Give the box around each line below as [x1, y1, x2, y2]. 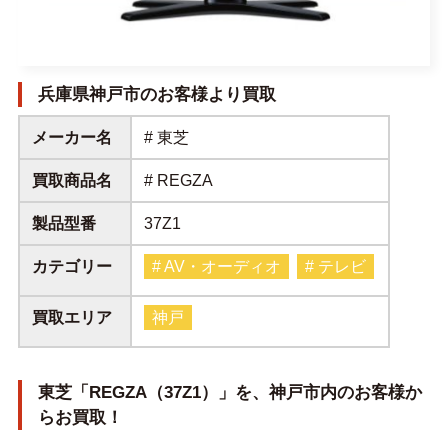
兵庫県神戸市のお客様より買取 [37, 84, 276, 104]
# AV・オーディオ [152, 257, 282, 275]
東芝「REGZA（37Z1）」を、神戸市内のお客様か [37, 382, 422, 402]
